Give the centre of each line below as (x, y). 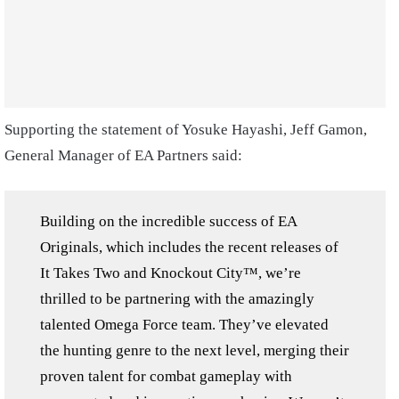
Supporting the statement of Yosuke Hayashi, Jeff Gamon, (186, 130)
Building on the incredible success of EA (168, 221)
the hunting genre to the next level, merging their (195, 350)
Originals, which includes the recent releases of (189, 247)
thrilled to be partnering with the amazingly (177, 299)
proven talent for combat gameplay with (166, 376)
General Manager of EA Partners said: (123, 155)
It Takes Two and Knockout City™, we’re (171, 273)
